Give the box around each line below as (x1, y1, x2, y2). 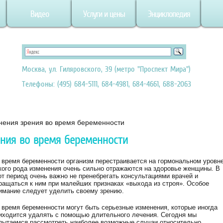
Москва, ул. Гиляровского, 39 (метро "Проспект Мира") (22, 64, 191, 73)
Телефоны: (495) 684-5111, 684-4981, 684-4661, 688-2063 (22, 79, 191, 88)
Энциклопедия (147, 9, 190, 19)
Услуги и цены (83, 9, 125, 19)
